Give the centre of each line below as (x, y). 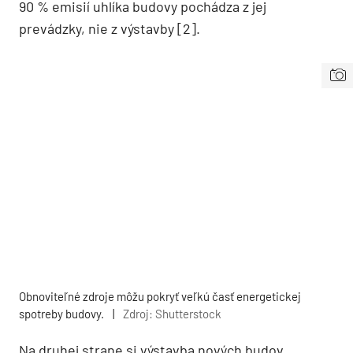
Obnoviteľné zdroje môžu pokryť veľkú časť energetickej (160, 297)
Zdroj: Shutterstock (172, 314)
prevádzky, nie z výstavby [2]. (110, 29)
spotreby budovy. (63, 314)
